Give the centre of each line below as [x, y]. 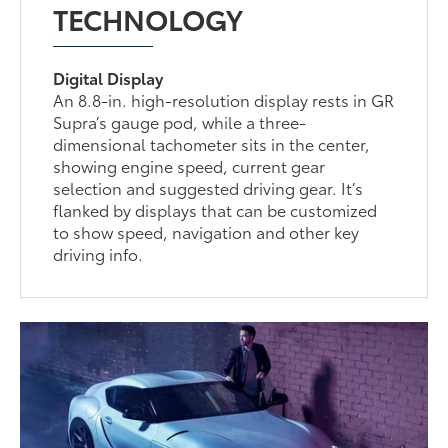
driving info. [98, 253]
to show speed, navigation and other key [206, 231]
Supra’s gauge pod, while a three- [180, 121]
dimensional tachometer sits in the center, [212, 143]
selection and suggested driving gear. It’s [208, 187]
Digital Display [108, 77]
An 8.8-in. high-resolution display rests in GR [224, 99]
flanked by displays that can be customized [215, 209]
